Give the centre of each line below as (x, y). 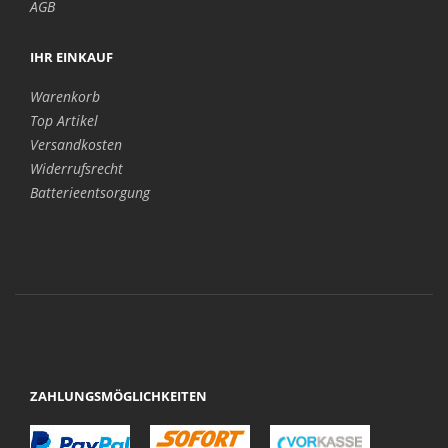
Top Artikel (64, 120)
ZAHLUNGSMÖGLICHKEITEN (118, 395)
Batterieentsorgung (90, 192)
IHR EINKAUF (71, 56)
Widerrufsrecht (76, 168)
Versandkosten (76, 144)
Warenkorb (65, 96)
